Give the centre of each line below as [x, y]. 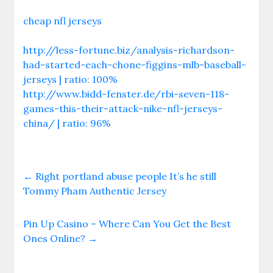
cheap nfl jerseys [63, 21]
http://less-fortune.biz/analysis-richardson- [129, 50]
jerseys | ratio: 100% [71, 79]
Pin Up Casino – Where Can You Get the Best [127, 224]
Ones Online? [56, 238]
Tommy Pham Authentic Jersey [95, 191]
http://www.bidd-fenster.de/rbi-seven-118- [126, 94]
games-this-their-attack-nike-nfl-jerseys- [123, 108]
